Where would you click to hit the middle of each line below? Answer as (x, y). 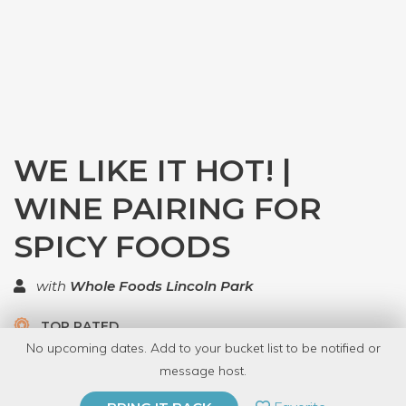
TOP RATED (78, 326)
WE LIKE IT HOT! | (152, 170)
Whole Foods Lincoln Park (161, 286)
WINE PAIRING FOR (168, 208)
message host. (203, 371)
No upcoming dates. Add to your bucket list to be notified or (203, 348)
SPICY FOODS (122, 246)
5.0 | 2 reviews (180, 356)
